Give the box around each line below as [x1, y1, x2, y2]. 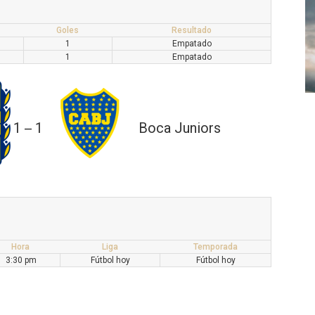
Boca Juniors [139, 120, 221, 137]
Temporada [193, 241, 238, 252]
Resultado [171, 25, 212, 35]
